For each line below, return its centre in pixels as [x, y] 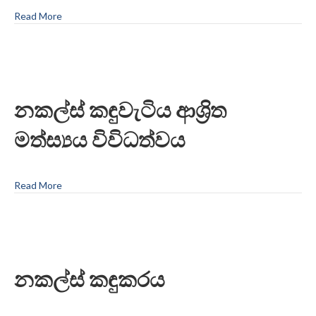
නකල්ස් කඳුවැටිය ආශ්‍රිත [120, 110]
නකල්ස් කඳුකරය [90, 279]
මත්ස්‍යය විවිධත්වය [100, 139]
